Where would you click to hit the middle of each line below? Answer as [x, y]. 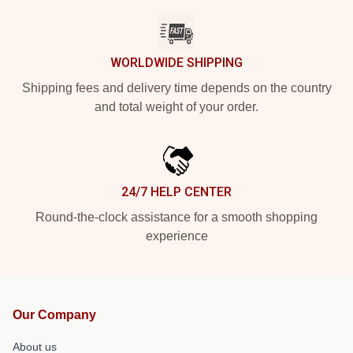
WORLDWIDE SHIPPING [176, 62]
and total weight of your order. [176, 106]
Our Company [54, 314]
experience [176, 236]
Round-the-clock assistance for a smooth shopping [176, 217]
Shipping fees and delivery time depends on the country [176, 87]
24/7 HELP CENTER [176, 191]
